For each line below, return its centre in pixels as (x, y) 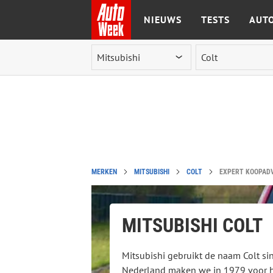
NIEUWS (162, 19)
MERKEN (104, 172)
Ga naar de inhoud (137, 55)
